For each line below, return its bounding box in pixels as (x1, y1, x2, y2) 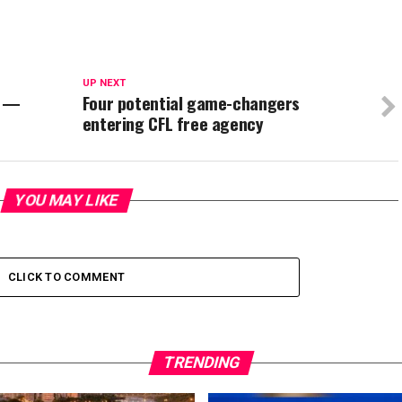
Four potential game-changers (82, 90, 301, 117)
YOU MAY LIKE (12, 191, 121, 210)
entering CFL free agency (82, 110, 264, 137)
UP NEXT (82, 77, 126, 90)
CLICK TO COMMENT (7, 270, 126, 284)
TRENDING (160, 354, 242, 372)
